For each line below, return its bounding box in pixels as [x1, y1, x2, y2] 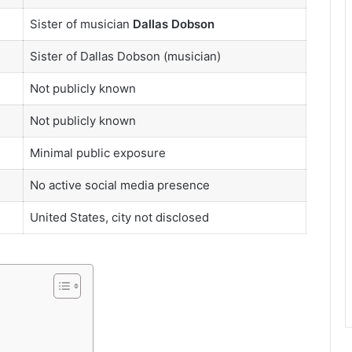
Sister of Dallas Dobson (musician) [29, 49, 221, 64]
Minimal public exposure [29, 145, 166, 161]
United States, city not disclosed [29, 210, 209, 225]
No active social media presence [29, 178, 210, 193]
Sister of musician [29, 16, 133, 32]
